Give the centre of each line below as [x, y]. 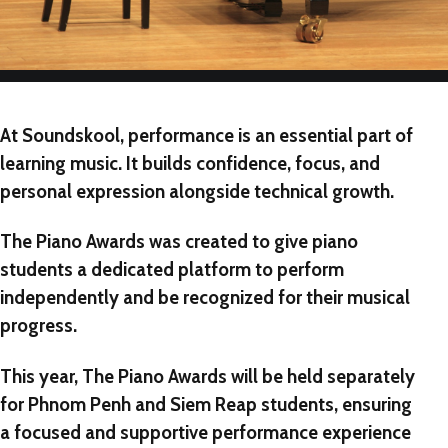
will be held [277, 376]
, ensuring [373, 404]
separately [371, 376]
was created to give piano [251, 242]
